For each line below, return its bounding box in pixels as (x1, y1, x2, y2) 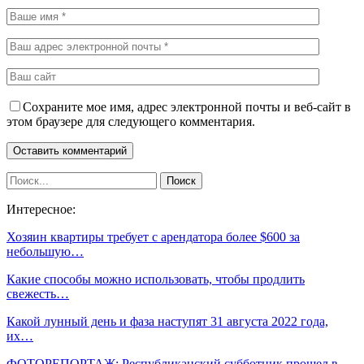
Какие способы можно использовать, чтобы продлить (6, 271, 305, 286)
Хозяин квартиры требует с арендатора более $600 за (6, 229, 300, 244)
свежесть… (6, 286, 69, 301)
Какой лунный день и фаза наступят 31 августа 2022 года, (6, 314, 328, 328)
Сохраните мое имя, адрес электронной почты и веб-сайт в (23, 99, 351, 114)
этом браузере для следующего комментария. (6, 114, 255, 128)
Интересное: (6, 201, 76, 216)
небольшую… (6, 244, 84, 258)
